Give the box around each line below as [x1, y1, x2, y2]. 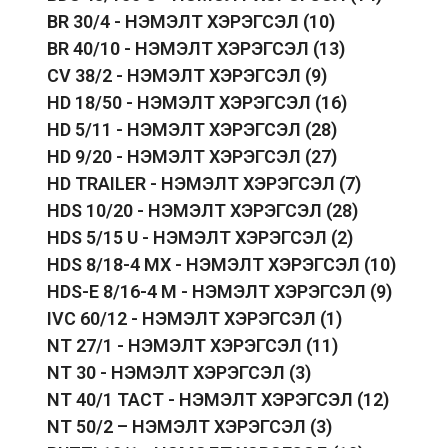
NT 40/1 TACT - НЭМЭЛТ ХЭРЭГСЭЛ [47, 389, 358, 411]
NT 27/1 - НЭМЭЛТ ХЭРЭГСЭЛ [47, 335, 307, 357]
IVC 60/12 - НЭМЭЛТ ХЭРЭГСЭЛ [47, 308, 321, 330]
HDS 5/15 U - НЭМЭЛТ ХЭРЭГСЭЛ [47, 227, 332, 249]
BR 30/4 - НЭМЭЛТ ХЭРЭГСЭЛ [47, 11, 304, 33]
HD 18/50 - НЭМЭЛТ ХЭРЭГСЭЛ [47, 92, 316, 114]
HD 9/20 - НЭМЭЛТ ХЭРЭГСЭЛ [47, 146, 306, 168]
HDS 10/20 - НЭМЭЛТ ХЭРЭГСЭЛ [47, 200, 327, 222]
